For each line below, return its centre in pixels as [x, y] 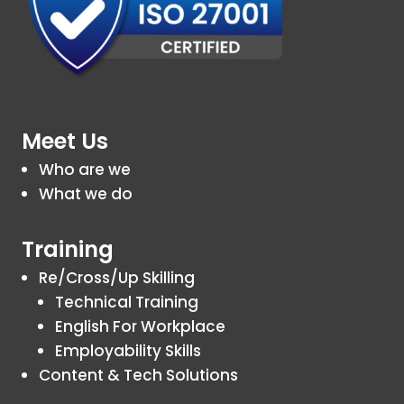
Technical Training [127, 303]
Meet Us [65, 142]
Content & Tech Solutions [138, 376]
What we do [85, 194]
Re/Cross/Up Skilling [116, 278]
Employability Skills [128, 351]
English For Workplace [140, 327]
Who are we [84, 170]
